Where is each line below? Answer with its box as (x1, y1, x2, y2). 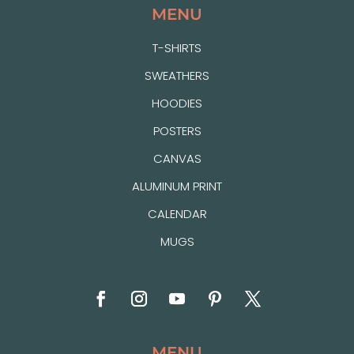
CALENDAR (147, 205, 207, 222)
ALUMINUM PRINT (132, 177, 222, 194)
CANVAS (153, 149, 201, 167)
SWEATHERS (145, 66, 209, 84)
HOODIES (152, 94, 202, 111)
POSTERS (153, 122, 201, 139)
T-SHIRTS (153, 39, 201, 56)
